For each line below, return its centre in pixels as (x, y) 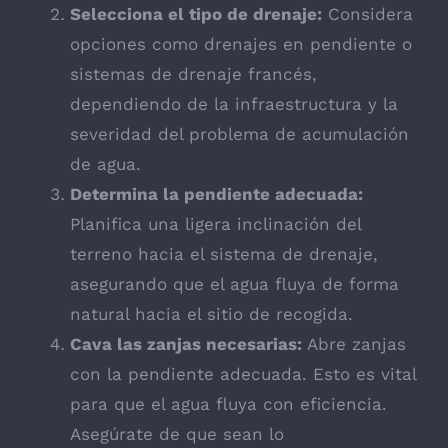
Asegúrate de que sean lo (177, 434)
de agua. (105, 164)
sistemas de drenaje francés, (193, 74)
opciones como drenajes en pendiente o (241, 44)
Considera (367, 14)
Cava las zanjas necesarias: (186, 344)
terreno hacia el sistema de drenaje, (224, 254)
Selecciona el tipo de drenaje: (196, 14)
